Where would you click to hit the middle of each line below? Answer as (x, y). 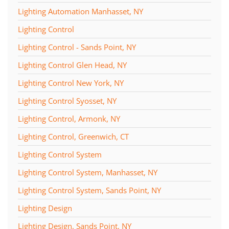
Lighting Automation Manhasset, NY (81, 11)
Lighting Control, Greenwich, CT (73, 136)
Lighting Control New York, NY (71, 83)
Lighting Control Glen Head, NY (72, 65)
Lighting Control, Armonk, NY (69, 118)
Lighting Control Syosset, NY (67, 100)
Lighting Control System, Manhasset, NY (88, 172)
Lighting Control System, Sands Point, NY (89, 190)
